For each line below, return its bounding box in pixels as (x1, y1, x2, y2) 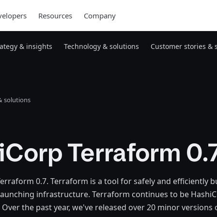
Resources (38, 11, 72, 20)
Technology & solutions (64, 42, 139, 51)
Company (83, 11, 116, 20)
